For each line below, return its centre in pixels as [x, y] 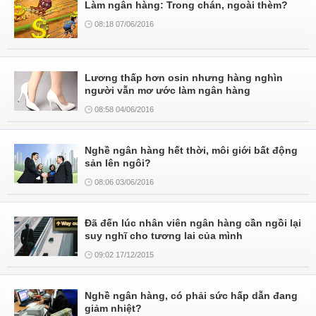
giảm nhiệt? [113, 308]
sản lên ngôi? [118, 163]
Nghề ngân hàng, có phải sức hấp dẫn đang [191, 296]
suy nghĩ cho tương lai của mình [164, 236]
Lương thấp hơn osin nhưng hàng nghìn [184, 78]
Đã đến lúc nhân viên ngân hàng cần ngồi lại [193, 223]
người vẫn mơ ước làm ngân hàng [168, 90]
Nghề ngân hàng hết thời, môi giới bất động [191, 150]
